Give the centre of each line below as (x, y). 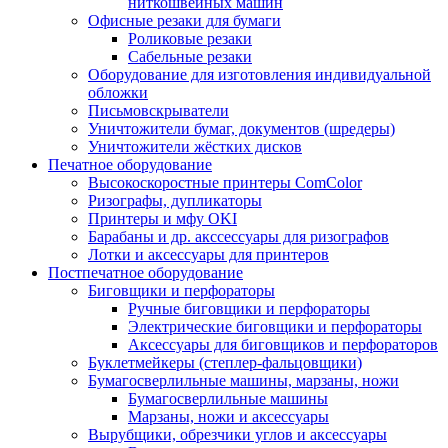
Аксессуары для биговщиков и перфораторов (283, 344)
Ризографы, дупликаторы (175, 200)
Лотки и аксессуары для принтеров (208, 254)
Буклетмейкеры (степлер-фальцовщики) (225, 362)
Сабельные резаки (190, 56)
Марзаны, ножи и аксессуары (228, 416)
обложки (118, 92)
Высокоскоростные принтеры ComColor (225, 182)
